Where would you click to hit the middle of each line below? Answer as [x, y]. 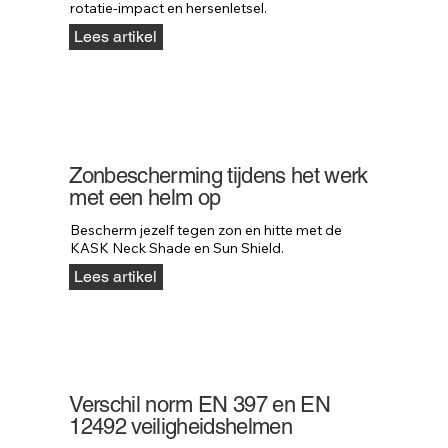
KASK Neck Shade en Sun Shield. [177, 248]
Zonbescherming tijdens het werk [218, 176]
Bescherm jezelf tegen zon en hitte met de [206, 230]
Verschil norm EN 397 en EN [200, 404]
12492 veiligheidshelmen [181, 426]
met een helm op [145, 198]
